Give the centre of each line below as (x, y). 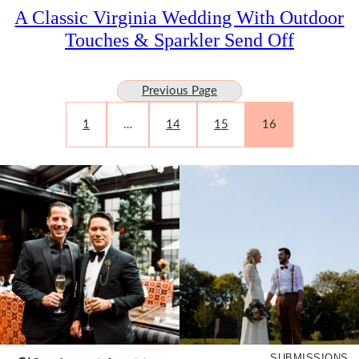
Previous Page (179, 91)
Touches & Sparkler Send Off (179, 39)
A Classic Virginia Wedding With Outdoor (179, 17)
